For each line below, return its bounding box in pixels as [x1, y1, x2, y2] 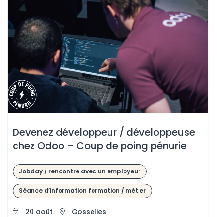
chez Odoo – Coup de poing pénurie [12, 139, 186, 153]
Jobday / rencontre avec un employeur [18, 167, 140, 175]
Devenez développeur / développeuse [12, 125, 195, 139]
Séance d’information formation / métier [18, 186, 146, 195]
